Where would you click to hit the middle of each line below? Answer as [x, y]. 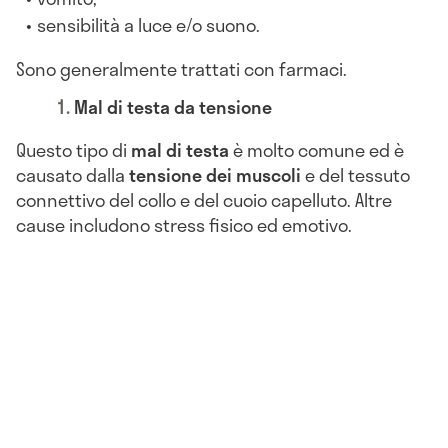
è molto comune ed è [316, 149]
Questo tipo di [73, 149]
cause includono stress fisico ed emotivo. [184, 224]
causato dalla [70, 174]
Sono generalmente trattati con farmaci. [181, 69]
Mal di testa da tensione [173, 106]
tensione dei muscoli [213, 174]
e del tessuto [355, 174]
